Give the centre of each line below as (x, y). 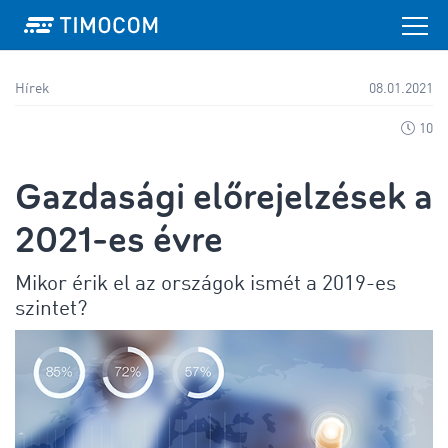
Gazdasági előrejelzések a (224, 197)
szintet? (51, 309)
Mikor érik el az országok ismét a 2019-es (205, 284)
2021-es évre (119, 240)
